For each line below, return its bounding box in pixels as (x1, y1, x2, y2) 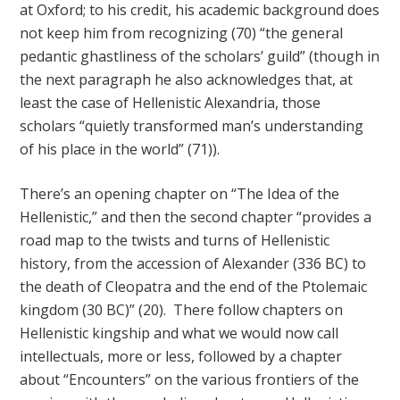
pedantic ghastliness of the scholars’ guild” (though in (20, 46, 380, 66)
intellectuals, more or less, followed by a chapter (20, 346, 343, 366)
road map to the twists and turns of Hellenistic (20, 230, 330, 250)
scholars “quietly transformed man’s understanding (20, 116, 364, 136)
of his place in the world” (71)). (20, 139, 221, 159)
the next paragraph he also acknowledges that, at (20, 70, 354, 89)
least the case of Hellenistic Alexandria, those (20, 93, 321, 112)
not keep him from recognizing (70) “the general (20, 23, 344, 43)
